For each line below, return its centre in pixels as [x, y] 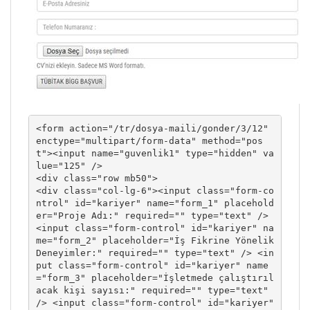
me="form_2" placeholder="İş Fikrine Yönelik [155, 240]
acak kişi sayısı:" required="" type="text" [152, 290]
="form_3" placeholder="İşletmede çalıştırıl [155, 277]
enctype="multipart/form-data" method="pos [149, 140]
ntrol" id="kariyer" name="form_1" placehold [155, 203]
